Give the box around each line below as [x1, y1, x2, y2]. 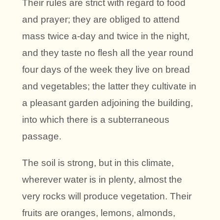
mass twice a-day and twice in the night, [22, 30, 190, 41]
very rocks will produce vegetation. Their [22, 191, 192, 201]
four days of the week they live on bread [22, 64, 190, 75]
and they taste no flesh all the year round [22, 47, 193, 58]
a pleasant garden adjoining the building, [22, 97, 193, 108]
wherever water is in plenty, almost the [22, 174, 182, 185]
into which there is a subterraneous [22, 114, 169, 125]
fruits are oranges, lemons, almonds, [22, 207, 175, 218]
